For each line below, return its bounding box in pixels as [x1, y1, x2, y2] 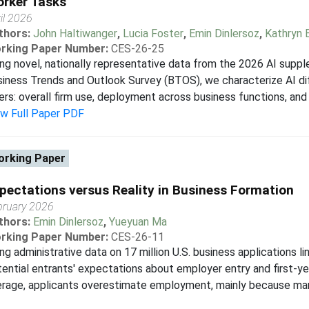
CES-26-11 [110, 230, 164, 243]
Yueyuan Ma [108, 215, 167, 228]
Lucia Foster [122, 27, 183, 40]
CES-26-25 [110, 42, 164, 55]
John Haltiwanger [32, 27, 117, 40]
